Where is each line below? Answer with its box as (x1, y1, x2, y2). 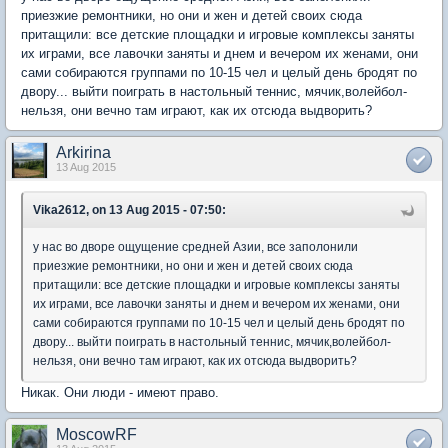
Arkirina (56, 144, 111, 161)
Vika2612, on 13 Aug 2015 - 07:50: (33, 203, 226, 217)
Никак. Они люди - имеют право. (21, 385, 219, 400)
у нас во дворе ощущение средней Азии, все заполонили (33, 240, 358, 254)
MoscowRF (56, 426, 137, 443)
